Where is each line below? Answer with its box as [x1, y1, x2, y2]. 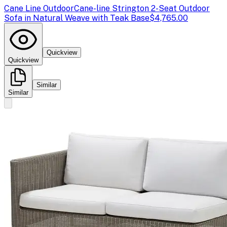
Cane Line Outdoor [4, 3, 74, 13]
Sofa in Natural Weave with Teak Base [4, 13, 149, 23]
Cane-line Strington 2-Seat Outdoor [74, 3, 210, 13]
